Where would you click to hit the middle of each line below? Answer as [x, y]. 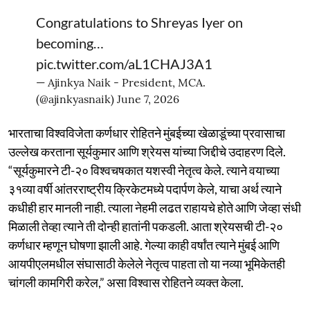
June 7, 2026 [148, 99]
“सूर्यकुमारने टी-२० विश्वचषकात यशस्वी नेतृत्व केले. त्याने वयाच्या [144, 170]
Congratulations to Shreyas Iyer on [139, 22]
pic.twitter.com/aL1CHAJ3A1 [124, 63]
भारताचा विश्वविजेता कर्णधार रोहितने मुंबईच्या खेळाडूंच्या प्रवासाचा [147, 133]
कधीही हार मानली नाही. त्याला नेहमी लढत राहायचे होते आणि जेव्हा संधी [155, 207]
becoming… [70, 43]
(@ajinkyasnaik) [76, 99]
